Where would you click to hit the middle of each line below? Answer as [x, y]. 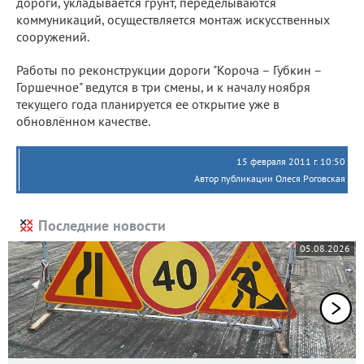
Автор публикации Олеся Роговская [270, 178]
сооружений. [53, 36]
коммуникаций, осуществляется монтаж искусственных [173, 19]
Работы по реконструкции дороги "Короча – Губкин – [169, 69]
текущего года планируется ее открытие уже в [148, 104]
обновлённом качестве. [83, 121]
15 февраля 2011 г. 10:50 [291, 161]
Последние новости [102, 225]
